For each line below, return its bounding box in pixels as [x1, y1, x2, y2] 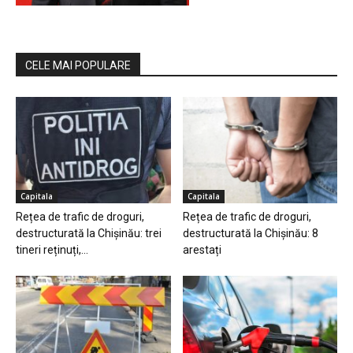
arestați [182, 243, 221, 257]
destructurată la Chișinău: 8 [182, 227, 318, 240]
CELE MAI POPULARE [25, 59, 131, 72]
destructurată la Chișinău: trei [16, 227, 162, 240]
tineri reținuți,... [16, 243, 88, 257]
